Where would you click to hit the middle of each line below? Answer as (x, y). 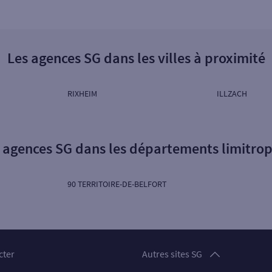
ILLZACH (232, 93)
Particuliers (169, 240)
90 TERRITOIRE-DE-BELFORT (117, 184)
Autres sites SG (172, 254)
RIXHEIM (83, 93)
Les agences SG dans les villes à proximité (136, 58)
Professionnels (176, 262)
